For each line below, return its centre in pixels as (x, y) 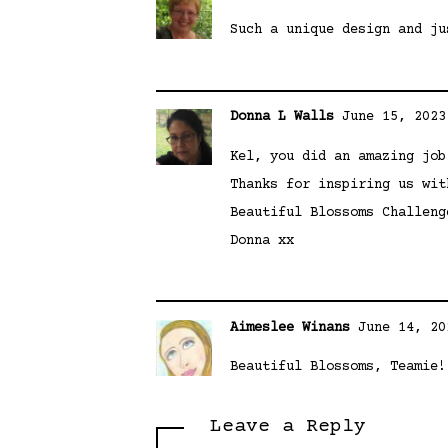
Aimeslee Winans (290, 327)
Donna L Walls (282, 117)
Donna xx (262, 240)
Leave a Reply (288, 426)
